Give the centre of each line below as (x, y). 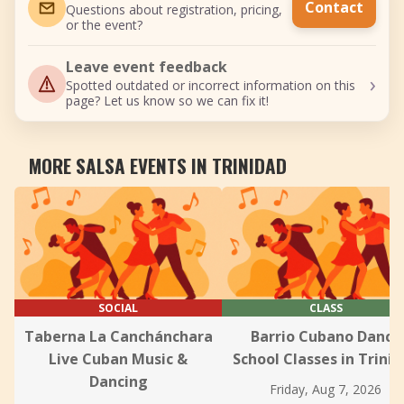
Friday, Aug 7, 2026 (326, 389)
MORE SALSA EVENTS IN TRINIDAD (158, 165)
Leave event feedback (147, 67)
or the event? (104, 25)
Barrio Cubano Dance (326, 336)
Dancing (118, 381)
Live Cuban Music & (118, 359)
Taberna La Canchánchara (118, 336)
